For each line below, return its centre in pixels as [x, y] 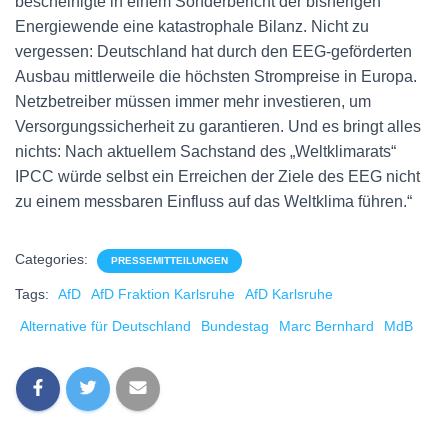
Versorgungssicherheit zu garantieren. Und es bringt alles [218, 126]
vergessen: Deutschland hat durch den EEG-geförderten [213, 51]
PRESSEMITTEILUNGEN [169, 260]
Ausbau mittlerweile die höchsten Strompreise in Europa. [216, 76]
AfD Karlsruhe [289, 293]
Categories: [53, 258]
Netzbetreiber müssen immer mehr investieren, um [193, 101]
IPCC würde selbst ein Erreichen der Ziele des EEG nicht [217, 176]
